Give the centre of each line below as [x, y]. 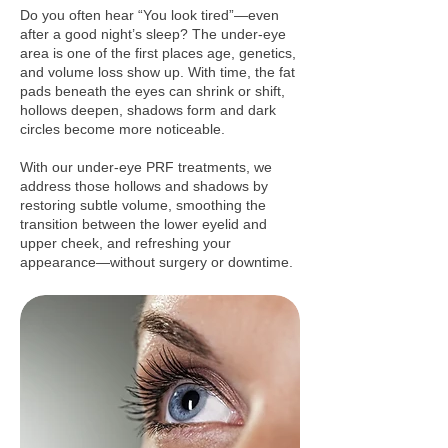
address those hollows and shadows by [144, 186]
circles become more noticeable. [122, 129]
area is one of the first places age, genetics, [158, 53]
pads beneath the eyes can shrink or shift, [152, 91]
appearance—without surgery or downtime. [156, 262]
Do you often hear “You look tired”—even [149, 15]
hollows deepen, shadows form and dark [148, 110]
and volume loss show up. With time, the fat [157, 72]
